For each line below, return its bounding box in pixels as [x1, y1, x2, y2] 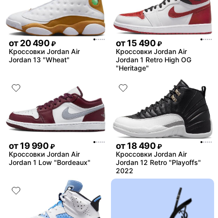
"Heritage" [116, 63, 149, 72]
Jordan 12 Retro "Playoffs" [116, 158, 201, 166]
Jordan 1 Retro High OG [116, 55, 191, 64]
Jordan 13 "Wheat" [9, 55, 70, 64]
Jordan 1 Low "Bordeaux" [9, 158, 91, 166]
